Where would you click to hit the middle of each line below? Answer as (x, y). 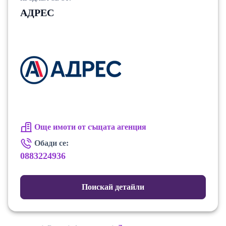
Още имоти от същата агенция (90, 127)
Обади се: (51, 143)
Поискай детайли (113, 187)
